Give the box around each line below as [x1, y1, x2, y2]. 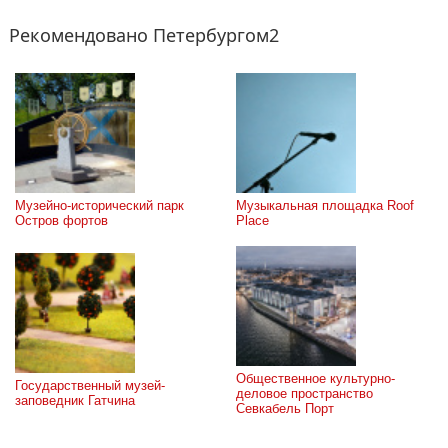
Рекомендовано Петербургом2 [9, 23, 279, 47]
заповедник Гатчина [15, 393, 135, 408]
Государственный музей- [15, 378, 165, 393]
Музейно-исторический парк [15, 198, 184, 213]
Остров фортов [15, 213, 108, 228]
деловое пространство [236, 386, 373, 401]
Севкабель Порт [236, 401, 334, 416]
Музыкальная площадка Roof [236, 198, 414, 213]
